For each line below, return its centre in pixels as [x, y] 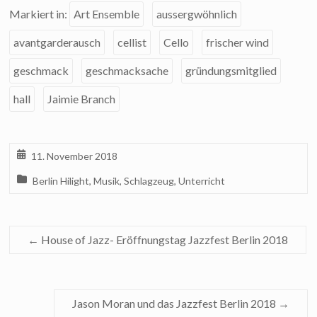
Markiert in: [40, 14]
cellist [132, 42]
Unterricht [202, 181]
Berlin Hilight [61, 181]
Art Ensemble [107, 14]
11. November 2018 [75, 156]
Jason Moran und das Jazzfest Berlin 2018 [175, 304]
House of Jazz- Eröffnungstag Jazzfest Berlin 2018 [164, 240]
